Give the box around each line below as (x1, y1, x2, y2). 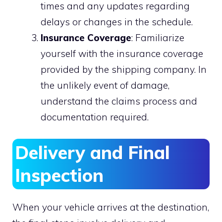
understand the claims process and (41, 95, 197, 107)
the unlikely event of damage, (41, 79, 169, 91)
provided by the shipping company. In (41, 63, 207, 75)
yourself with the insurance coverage (41, 47, 203, 59)
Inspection (15, 164, 104, 187)
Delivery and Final (15, 141, 170, 164)
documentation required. (41, 111, 149, 123)
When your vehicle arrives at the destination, (12, 201, 209, 214)
